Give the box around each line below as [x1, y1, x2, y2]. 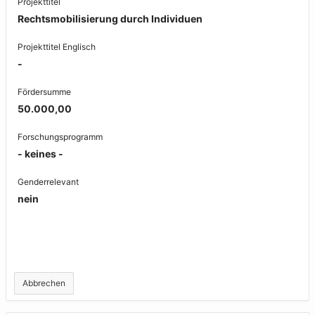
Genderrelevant [18, 176, 79, 187]
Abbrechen [22, 278, 65, 288]
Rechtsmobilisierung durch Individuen [18, 13, 202, 25]
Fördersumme [18, 86, 71, 97]
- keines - [18, 148, 63, 160]
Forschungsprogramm [18, 131, 103, 142]
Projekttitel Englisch [18, 41, 96, 52]
